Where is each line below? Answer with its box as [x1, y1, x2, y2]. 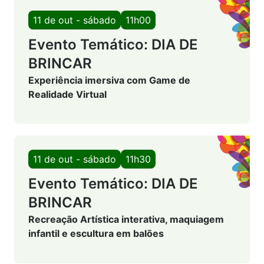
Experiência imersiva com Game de [28, 74, 190, 86]
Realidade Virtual [28, 88, 107, 100]
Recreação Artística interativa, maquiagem [28, 213, 224, 226]
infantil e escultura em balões [28, 227, 164, 240]
